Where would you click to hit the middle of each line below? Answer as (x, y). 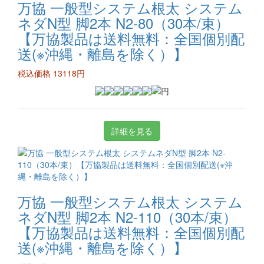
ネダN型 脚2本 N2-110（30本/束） (127, 217)
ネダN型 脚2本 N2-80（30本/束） (123, 23)
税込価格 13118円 (51, 73)
